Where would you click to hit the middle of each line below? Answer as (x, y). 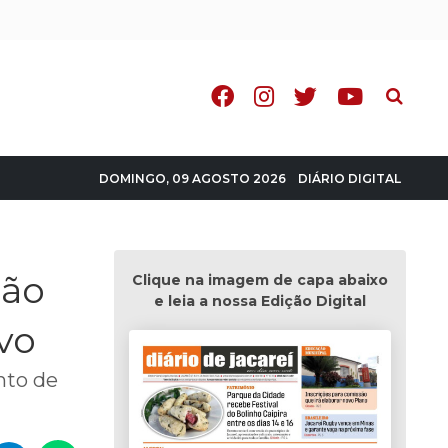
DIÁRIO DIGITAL (349, 178)
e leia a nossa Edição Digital (259, 301)
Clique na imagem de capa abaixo (259, 280)
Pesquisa (411, 90)
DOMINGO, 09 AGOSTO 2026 (192, 178)
